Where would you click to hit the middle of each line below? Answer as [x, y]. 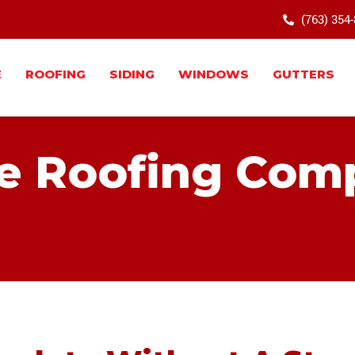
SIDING [132, 74]
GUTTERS [303, 74]
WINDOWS [214, 74]
